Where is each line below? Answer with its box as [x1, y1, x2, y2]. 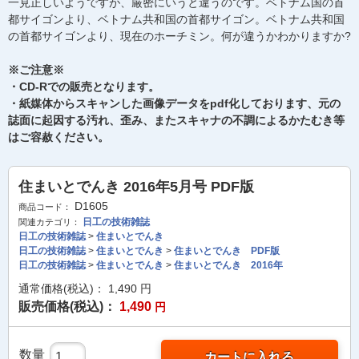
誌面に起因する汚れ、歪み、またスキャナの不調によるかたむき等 [8, 114, 345, 127]
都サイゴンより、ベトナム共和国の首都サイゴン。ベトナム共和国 [8, 13, 345, 26]
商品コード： [18, 202, 71, 212]
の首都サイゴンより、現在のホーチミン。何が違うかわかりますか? [8, 30, 351, 42]
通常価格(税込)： [18, 282, 105, 295]
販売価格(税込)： [18, 300, 116, 313]
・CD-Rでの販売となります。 [8, 80, 159, 93]
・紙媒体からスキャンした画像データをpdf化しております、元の [8, 97, 341, 110]
